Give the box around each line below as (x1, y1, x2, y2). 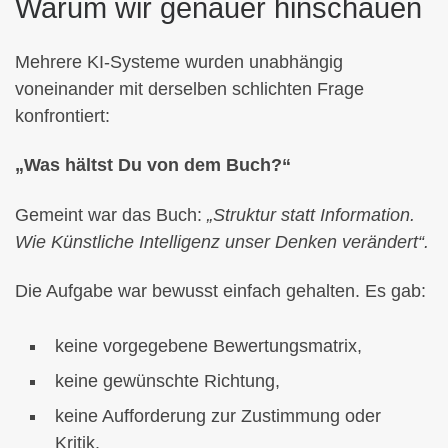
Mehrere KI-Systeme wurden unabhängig (15, 51, 343, 72)
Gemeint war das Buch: (15, 204, 207, 225)
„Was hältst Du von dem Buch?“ (15, 155, 291, 176)
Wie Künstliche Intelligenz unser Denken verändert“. (15, 231, 429, 252)
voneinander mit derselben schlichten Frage (15, 78, 364, 99)
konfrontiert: (15, 105, 110, 126)
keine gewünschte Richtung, (55, 371, 280, 392)
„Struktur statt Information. (207, 204, 415, 225)
